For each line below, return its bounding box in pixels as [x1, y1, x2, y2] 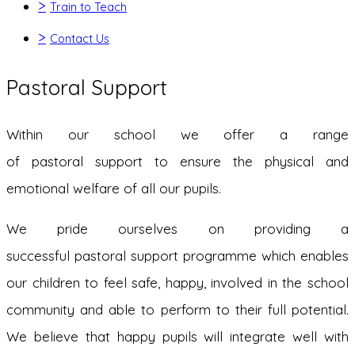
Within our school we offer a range [6, 126, 349, 143]
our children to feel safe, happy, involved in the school [6, 274, 349, 291]
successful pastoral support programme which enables [6, 247, 349, 264]
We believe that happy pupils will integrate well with [6, 328, 349, 345]
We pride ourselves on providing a [6, 220, 349, 237]
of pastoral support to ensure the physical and [6, 153, 349, 170]
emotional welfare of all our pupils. [6, 180, 221, 197]
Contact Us [50, 31, 109, 46]
